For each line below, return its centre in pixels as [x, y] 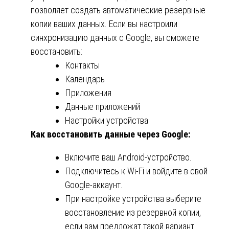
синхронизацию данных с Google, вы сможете [115, 38]
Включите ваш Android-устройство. [128, 157]
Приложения [88, 93]
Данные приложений [102, 107]
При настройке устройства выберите [133, 199]
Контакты [82, 65]
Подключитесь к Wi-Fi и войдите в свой [136, 171]
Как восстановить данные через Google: [110, 134]
